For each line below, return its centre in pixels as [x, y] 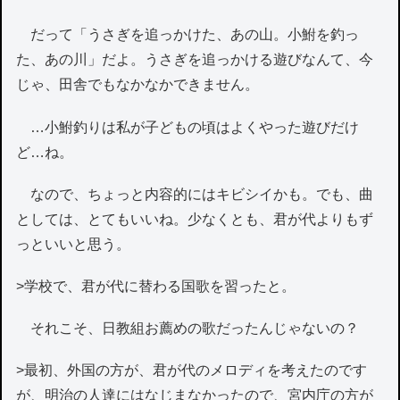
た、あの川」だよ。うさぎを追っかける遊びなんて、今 [195, 60]
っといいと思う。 [74, 244]
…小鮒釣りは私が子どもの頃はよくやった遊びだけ [188, 127]
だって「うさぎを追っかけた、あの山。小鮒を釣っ [188, 35]
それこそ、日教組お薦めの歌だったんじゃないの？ [195, 329]
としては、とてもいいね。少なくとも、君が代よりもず [195, 219]
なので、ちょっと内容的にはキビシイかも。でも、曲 [195, 194]
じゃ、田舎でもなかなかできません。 [138, 85]
